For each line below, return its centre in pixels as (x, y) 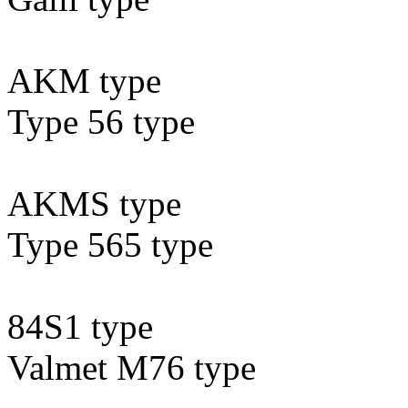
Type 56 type (101, 122)
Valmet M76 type (132, 367)
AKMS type (94, 204)
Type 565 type (110, 245)
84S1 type (80, 326)
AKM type (84, 81)
